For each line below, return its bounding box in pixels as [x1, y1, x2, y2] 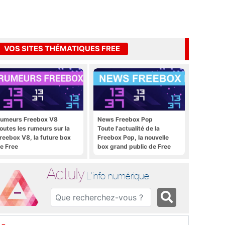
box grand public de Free [97, 142, 171, 150]
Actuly [47, 164, 85, 183]
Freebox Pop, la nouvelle [97, 133, 169, 141]
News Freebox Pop [97, 115, 153, 123]
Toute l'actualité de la [97, 124, 160, 132]
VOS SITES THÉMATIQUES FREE [4, 44, 120, 54]
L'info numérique [86, 170, 150, 181]
